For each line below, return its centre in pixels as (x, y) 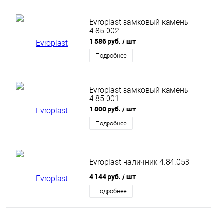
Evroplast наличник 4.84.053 (139, 162)
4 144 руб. (106, 177)
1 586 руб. (106, 41)
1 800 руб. (106, 109)
